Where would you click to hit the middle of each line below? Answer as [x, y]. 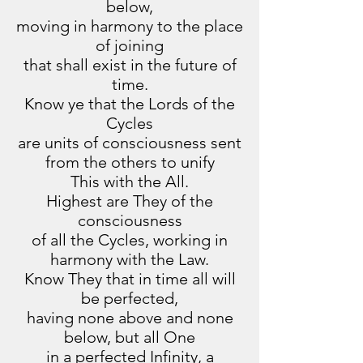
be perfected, [130, 298]
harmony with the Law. [130, 259]
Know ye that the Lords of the [130, 104]
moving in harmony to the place [130, 26]
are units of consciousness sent [130, 143]
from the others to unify [130, 162]
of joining [130, 45]
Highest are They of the [130, 201]
